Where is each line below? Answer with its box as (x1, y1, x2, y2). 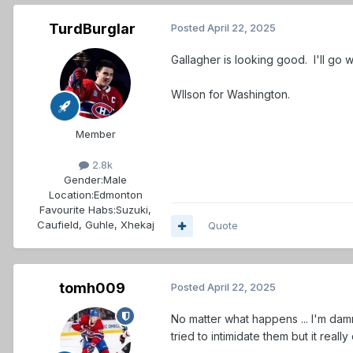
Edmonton (93, 188, 143, 202)
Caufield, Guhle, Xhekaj (36, 218, 154, 232)
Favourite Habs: (39, 203, 116, 217)
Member (75, 128, 116, 141)
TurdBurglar (49, 20, 136, 38)
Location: (48, 188, 94, 202)
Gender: (64, 173, 103, 187)
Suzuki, (116, 203, 151, 217)
